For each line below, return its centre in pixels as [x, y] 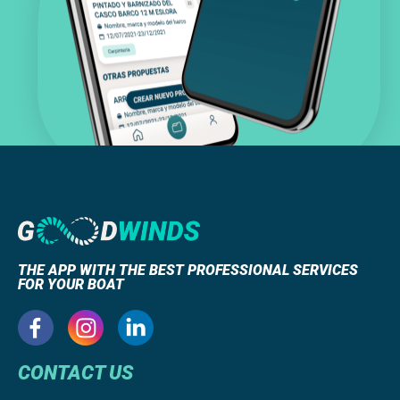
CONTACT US [75, 372]
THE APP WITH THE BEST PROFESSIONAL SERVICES [188, 270]
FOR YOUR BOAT [71, 284]
